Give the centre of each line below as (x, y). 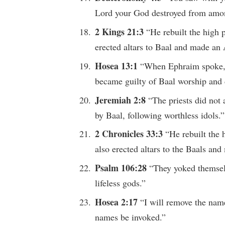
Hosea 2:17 (118, 202)
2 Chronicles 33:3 (130, 134)
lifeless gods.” (121, 183)
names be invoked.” (131, 217)
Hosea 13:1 (118, 66)
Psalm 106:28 (122, 168)
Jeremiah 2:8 (122, 100)
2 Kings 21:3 (121, 31)
